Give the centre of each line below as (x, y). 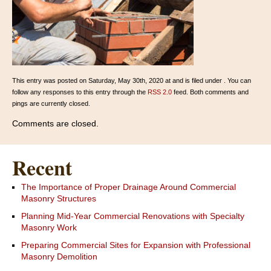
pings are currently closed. (51, 104)
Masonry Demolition (59, 257)
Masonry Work (49, 228)
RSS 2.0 (160, 92)
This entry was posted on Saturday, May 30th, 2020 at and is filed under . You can (132, 81)
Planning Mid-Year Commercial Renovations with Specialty (133, 216)
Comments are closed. (55, 124)
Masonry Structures (59, 199)
